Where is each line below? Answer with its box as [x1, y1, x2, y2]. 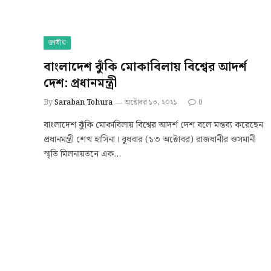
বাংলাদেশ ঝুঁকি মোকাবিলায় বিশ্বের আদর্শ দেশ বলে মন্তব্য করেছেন [44, 118, 263, 132]
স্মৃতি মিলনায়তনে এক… [44, 147, 121, 162]
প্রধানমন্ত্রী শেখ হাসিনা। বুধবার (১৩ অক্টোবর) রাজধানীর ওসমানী [44, 132, 256, 147]
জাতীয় [48, 38, 66, 48]
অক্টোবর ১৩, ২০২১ [125, 97, 177, 108]
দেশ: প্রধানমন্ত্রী [44, 74, 117, 93]
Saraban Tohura [54, 97, 113, 108]
